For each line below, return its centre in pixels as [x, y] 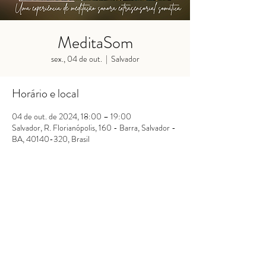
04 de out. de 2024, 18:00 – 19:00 [72, 116]
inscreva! [128, 246]
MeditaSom [95, 43]
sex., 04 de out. [76, 59]
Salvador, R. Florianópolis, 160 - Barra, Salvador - [94, 128]
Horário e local [45, 94]
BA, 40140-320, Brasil [51, 139]
